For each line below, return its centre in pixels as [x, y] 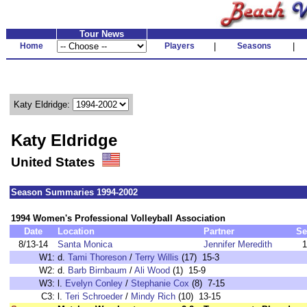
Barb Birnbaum [97, 270]
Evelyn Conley [94, 283]
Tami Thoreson [97, 257]
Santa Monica [85, 244]
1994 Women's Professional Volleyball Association [118, 218]
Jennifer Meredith [238, 244]
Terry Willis [157, 257]
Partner [219, 231]
